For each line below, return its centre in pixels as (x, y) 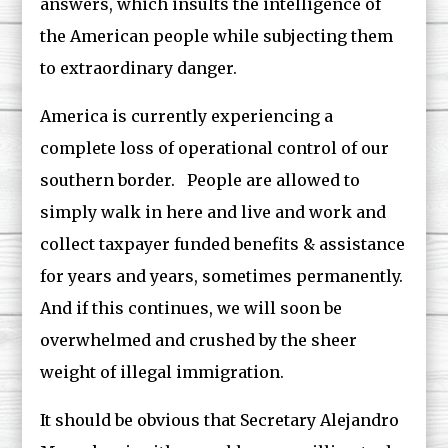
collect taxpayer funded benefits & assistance (223, 244)
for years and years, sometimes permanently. (224, 276)
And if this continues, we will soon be (191, 308)
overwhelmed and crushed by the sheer (199, 340)
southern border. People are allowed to (200, 180)
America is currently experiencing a (187, 116)
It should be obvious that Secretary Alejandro (220, 420)
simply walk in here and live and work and (213, 212)
